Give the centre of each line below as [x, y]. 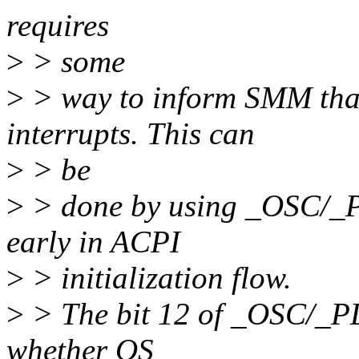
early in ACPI [93, 242]
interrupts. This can [131, 134]
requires [58, 26]
